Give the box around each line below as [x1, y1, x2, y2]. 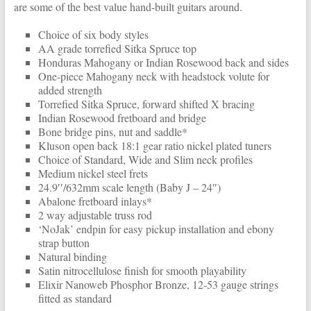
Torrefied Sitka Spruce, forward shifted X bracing [37, 96, 255, 111]
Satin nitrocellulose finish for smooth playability [37, 263, 246, 278]
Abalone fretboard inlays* [37, 194, 152, 208]
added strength [37, 83, 102, 97]
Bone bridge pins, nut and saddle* [37, 124, 187, 139]
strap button [37, 235, 90, 250]
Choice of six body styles [37, 27, 149, 42]
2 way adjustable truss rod [37, 208, 152, 222]
